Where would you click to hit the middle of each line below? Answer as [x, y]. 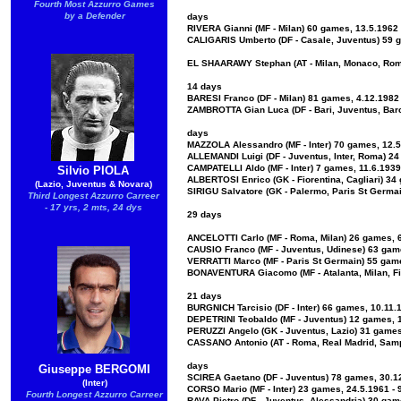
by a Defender [94, 16]
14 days [205, 86]
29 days [205, 214]
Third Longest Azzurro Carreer [93, 196]
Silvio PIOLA [93, 171]
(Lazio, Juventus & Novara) [93, 184]
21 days [205, 296]
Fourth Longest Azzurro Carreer [94, 394]
